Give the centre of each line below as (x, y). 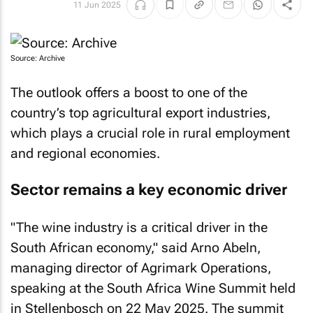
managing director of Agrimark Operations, (141, 268)
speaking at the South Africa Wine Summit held (153, 288)
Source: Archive (38, 58)
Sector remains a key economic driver (149, 190)
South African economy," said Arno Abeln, (136, 247)
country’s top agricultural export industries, (140, 112)
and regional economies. (85, 153)
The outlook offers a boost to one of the (129, 92)
